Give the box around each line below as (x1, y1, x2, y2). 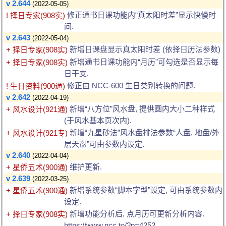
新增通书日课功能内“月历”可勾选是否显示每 (68, 57, 218, 66)
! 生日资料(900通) (6, 81, 65, 90)
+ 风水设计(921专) (6, 129, 68, 137)
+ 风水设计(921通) (6, 104, 68, 114)
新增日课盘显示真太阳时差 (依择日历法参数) (68, 44, 220, 53)
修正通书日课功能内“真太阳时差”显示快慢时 (65, 10, 216, 19)
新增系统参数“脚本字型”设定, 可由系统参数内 (68, 186, 222, 195)
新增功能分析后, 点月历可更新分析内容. (68, 209, 204, 218)
